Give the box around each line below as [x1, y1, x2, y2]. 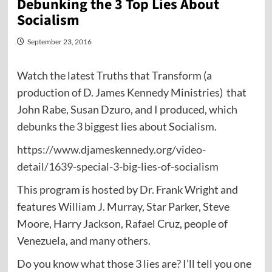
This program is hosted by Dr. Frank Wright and [16, 183, 238, 197]
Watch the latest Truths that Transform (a [16, 69, 212, 83]
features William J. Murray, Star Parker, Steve [16, 200, 229, 214]
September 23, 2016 [27, 37, 92, 47]
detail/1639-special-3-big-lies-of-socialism [16, 160, 219, 174]
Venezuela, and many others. [16, 234, 151, 248]
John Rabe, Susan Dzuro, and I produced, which [16, 103, 237, 117]
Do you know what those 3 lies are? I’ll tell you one [16, 257, 251, 271]
